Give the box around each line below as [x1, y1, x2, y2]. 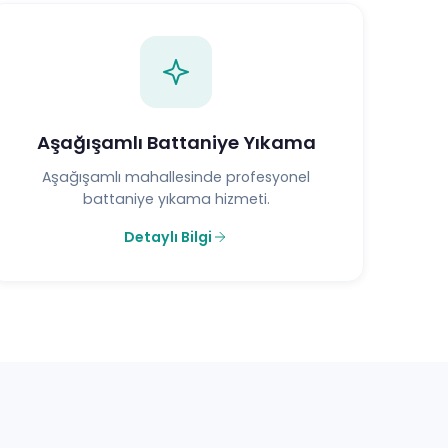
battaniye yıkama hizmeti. [82, 188, 270, 209]
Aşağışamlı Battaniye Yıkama [36, 129, 316, 155]
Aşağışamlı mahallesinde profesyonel [42, 166, 310, 187]
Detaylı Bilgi [124, 226, 212, 247]
